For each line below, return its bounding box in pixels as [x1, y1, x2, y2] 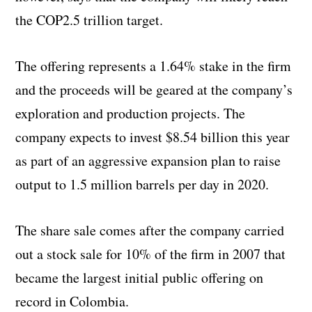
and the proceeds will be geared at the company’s [15, 79, 293, 99]
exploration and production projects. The [15, 103, 246, 123]
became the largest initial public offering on [15, 267, 264, 287]
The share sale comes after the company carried [15, 220, 285, 240]
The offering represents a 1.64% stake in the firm [15, 56, 292, 75]
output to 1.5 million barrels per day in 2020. [15, 174, 270, 194]
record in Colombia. [15, 291, 130, 311]
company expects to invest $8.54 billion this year [15, 127, 290, 146]
